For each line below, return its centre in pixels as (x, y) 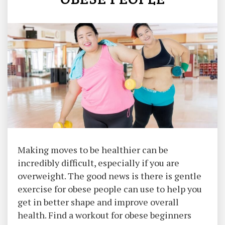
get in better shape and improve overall (98, 202)
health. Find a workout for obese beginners (104, 215)
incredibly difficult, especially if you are (98, 163)
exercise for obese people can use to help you (110, 189)
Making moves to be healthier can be (93, 150)
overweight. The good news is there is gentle (109, 176)
